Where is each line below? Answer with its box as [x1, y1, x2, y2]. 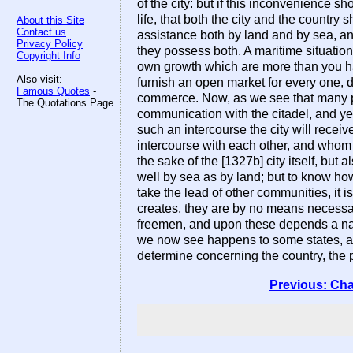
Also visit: [17, 73, 62, 85]
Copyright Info [17, 50, 80, 61]
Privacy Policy [17, 38, 83, 50]
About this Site [17, 14, 84, 26]
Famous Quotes [17, 85, 90, 97]
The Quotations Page [17, 97, 113, 109]
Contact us [17, 26, 66, 38]
